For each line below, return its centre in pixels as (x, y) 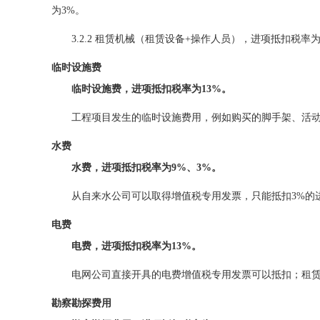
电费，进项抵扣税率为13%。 (136, 246)
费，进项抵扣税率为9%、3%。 (151, 167)
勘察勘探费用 (81, 303)
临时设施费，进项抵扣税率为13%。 (151, 89)
